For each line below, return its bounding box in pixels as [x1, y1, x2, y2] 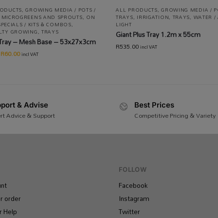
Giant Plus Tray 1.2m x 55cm [116, 27, 201, 41]
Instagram [119, 192, 149, 206]
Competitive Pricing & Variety [134, 109, 216, 122]
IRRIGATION [137, 12, 169, 22]
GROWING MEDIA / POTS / [25, 4, 96, 15]
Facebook [119, 179, 147, 193]
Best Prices [134, 100, 174, 109]
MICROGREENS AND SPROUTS [1, 12, 83, 22]
